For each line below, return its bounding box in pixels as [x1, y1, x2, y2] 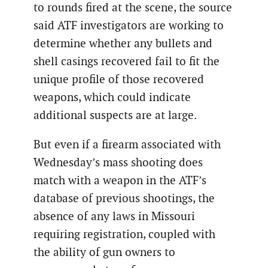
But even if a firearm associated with [33, 136, 221, 152]
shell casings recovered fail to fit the [33, 53, 220, 69]
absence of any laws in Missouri [33, 208, 195, 224]
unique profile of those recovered [33, 71, 204, 87]
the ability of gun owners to [33, 244, 175, 260]
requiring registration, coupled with [33, 226, 215, 242]
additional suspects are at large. [33, 107, 197, 123]
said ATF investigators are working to [33, 17, 224, 33]
